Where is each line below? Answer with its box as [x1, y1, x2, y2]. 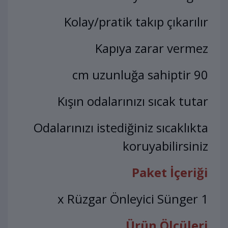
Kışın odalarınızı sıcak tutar [58, 93, 208, 110]
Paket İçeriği [132, 164, 208, 181]
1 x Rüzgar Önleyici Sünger [201, 190, 208, 208]
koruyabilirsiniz [123, 137, 208, 155]
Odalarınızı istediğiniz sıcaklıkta [34, 119, 208, 136]
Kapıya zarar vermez [95, 40, 208, 57]
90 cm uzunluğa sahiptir [194, 66, 208, 83]
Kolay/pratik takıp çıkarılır [64, 13, 208, 31]
